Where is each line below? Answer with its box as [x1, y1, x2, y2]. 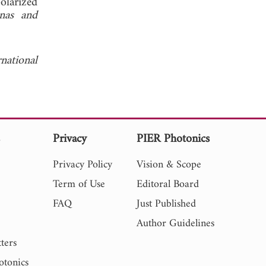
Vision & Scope [136, 155, 201, 174]
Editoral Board [136, 175, 199, 194]
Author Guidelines [136, 214, 214, 233]
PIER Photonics [136, 128, 210, 150]
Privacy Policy [53, 155, 113, 174]
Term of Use [53, 175, 106, 194]
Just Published [136, 194, 196, 213]
